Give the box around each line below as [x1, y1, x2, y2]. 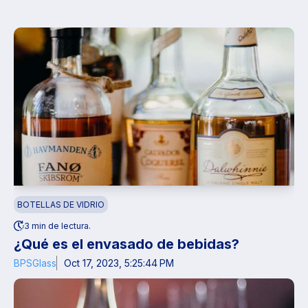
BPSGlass [14, 256, 56, 269]
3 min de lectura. [24, 220, 91, 231]
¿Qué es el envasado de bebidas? [14, 235, 239, 252]
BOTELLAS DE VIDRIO [17, 199, 104, 210]
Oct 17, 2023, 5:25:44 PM [64, 256, 174, 269]
